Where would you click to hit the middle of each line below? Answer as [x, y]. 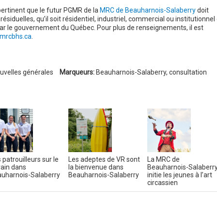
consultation [188, 72]
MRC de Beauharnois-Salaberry [147, 10]
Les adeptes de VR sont [104, 160]
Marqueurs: [77, 72]
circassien [162, 183]
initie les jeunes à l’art [179, 175]
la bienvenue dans [96, 167]
